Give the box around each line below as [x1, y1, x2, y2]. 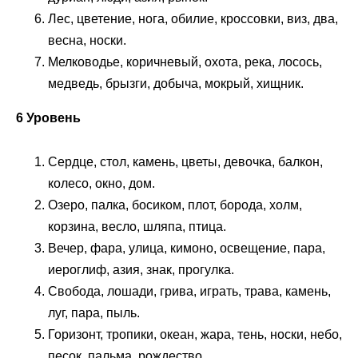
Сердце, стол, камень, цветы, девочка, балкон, [48, 154, 323, 169]
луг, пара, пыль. [48, 305, 140, 320]
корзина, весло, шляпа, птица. [48, 219, 226, 233]
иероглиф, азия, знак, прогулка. [48, 262, 234, 276]
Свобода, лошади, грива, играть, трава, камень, [48, 284, 331, 298]
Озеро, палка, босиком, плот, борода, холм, [48, 197, 302, 212]
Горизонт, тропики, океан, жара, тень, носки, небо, [48, 327, 342, 341]
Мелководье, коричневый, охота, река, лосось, [48, 55, 322, 70]
